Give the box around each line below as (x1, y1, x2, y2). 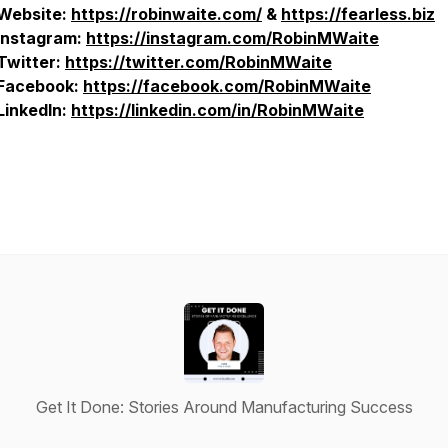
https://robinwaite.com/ (71, 4, 262, 24)
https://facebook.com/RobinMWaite (83, 76, 371, 96)
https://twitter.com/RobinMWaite (65, 52, 332, 72)
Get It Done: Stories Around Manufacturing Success (35, 397, 413, 417)
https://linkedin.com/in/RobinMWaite (71, 100, 364, 120)
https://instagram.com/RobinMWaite (86, 28, 379, 48)
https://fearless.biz (281, 4, 435, 24)
